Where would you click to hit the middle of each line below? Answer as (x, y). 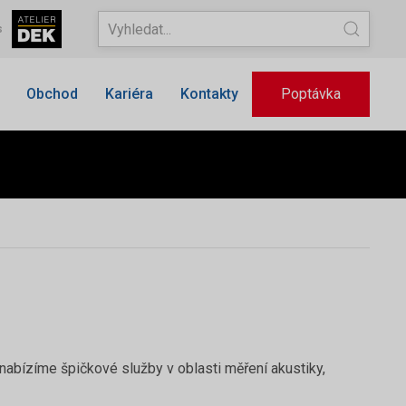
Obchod (52, 94)
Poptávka (311, 94)
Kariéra (129, 94)
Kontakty (209, 94)
